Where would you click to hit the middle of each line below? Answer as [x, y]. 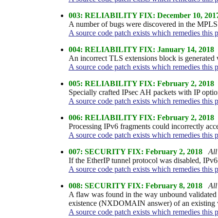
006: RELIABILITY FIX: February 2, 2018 [141, 117]
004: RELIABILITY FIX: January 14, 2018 [141, 49]
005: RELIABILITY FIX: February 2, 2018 [141, 83]
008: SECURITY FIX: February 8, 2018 [135, 185]
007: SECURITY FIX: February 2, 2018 [135, 151]
